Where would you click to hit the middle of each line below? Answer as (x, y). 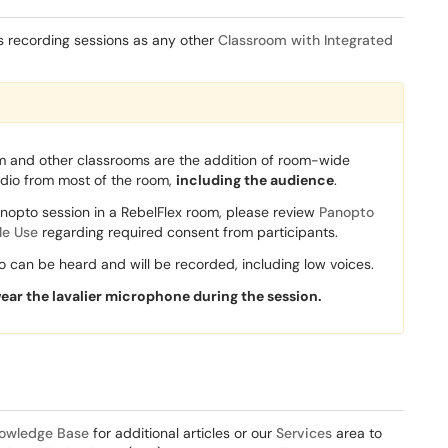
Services (304, 433)
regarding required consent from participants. (188, 232)
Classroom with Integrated (305, 40)
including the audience (255, 180)
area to (357, 433)
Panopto (346, 212)
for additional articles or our (182, 433)
